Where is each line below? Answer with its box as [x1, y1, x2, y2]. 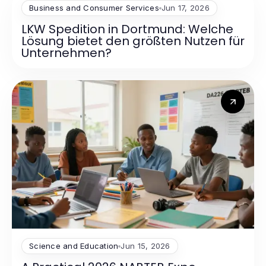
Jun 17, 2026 [161, 3, 210, 13]
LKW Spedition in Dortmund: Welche [21, 21, 233, 38]
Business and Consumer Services [29, 3, 159, 13]
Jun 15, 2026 [121, 241, 170, 251]
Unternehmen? [21, 45, 112, 62]
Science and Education [29, 241, 119, 251]
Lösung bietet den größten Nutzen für [21, 33, 245, 50]
